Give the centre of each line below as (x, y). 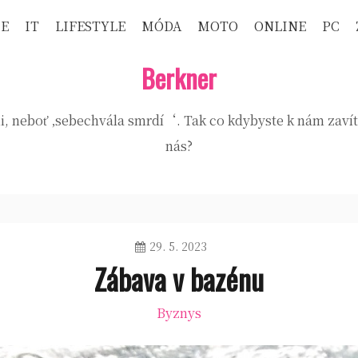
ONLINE (280, 26)
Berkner (179, 78)
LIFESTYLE (90, 26)
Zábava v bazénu (179, 278)
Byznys (179, 313)
